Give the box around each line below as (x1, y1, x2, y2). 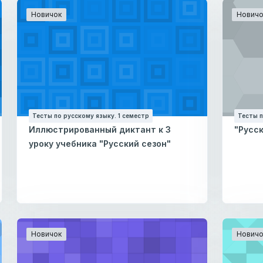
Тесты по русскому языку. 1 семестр (32, 112, 149, 119)
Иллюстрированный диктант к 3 (29, 124, 171, 134)
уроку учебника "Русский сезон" (29, 138, 171, 149)
